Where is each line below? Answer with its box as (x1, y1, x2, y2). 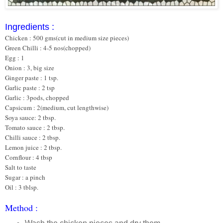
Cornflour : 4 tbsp (5, 152, 52, 162)
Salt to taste (5, 162, 36, 172)
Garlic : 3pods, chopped (5, 93, 69, 102)
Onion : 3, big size (5, 63, 54, 72)
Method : (5, 201, 41, 214)
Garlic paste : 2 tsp (5, 83, 55, 92)
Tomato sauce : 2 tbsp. (5, 122, 65, 132)
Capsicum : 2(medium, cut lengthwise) (5, 103, 109, 112)
